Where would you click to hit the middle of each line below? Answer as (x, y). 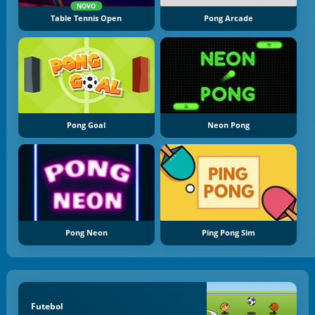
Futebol (47, 307)
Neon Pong (229, 126)
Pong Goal (86, 126)
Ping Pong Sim (229, 232)
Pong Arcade (229, 18)
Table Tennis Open (86, 18)
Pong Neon (86, 232)
